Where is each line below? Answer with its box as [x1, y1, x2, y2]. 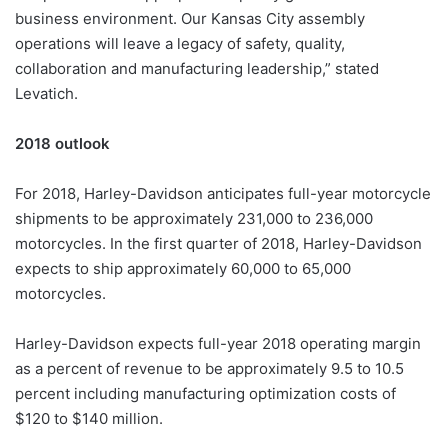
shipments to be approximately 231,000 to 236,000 [15, 208, 373, 228]
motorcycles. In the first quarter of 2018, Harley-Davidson [15, 233, 422, 253]
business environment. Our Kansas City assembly [15, 8, 365, 28]
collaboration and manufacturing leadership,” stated [15, 58, 379, 78]
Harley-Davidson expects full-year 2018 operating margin [15, 333, 421, 353]
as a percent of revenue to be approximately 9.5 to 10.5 [15, 358, 404, 378]
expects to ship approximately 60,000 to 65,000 [15, 258, 351, 278]
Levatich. [15, 83, 78, 103]
